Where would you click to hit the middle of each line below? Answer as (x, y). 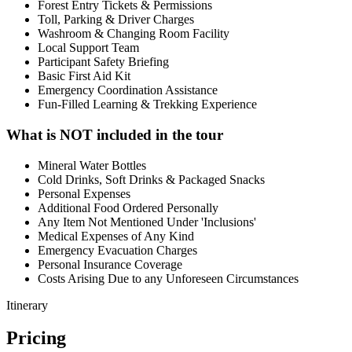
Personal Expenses (84, 193)
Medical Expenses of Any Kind (116, 236)
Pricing (36, 338)
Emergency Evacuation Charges (117, 250)
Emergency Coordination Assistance (128, 90)
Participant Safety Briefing (103, 62)
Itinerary (27, 305)
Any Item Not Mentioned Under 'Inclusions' (147, 222)
